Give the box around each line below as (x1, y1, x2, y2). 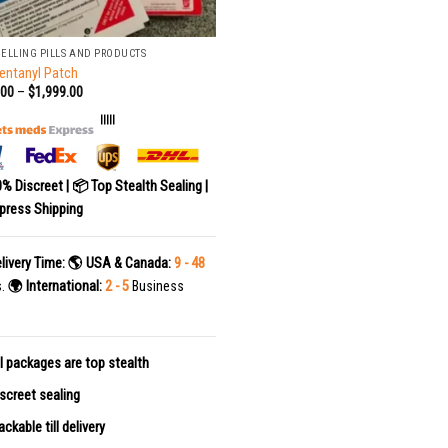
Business (128, 278, 184, 296)
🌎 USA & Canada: (67, 255, 171, 273)
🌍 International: (7, 278, 102, 296)
